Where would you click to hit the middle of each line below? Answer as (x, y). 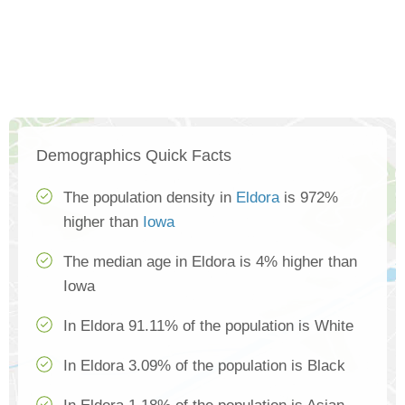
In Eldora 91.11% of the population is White (208, 326)
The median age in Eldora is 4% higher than (210, 262)
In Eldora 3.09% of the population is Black (204, 366)
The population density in (150, 198)
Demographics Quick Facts (134, 156)
